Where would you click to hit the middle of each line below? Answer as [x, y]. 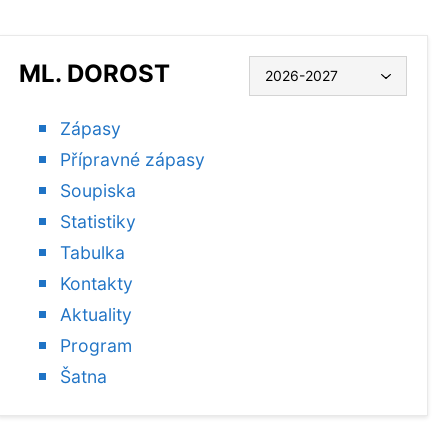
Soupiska [97, 191]
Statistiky [97, 222]
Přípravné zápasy [132, 160]
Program [95, 346]
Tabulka [92, 253]
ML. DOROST [94, 74]
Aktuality [95, 315]
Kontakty [96, 284]
